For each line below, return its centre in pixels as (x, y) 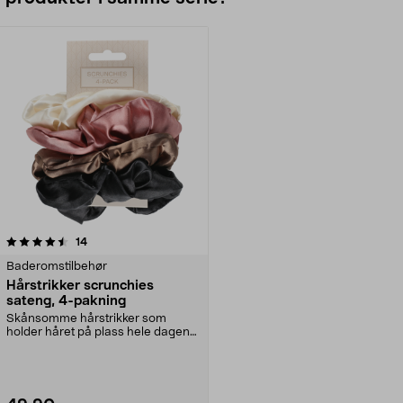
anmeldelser (118, 241)
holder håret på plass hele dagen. (99, 332)
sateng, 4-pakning (66, 300)
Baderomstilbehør (57, 266)
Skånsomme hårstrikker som (86, 318)
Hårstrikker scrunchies (80, 285)
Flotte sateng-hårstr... (66, 345)
